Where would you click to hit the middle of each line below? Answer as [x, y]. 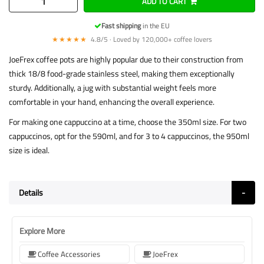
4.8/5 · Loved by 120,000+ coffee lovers [151, 39]
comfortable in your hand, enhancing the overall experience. [112, 102]
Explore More [42, 231]
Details [31, 192]
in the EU [155, 26]
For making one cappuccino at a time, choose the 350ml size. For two [128, 122]
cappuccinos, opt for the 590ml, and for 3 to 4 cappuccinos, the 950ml [129, 136]
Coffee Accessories [69, 254]
